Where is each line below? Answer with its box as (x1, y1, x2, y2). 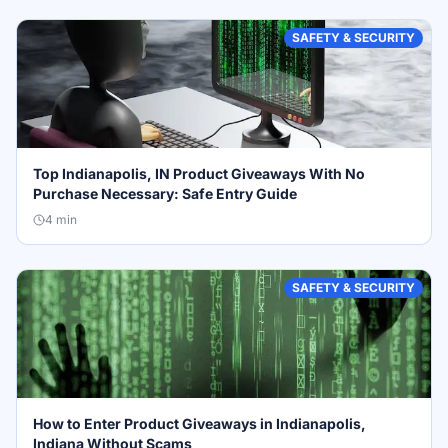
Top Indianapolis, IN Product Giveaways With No (33, 165, 365, 182)
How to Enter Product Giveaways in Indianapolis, (33, 415, 366, 432)
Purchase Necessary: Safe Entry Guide (33, 185, 297, 202)
